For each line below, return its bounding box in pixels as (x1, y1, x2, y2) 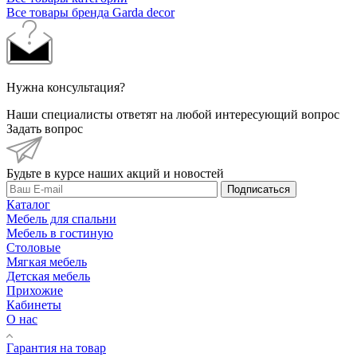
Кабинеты (6, 297, 61, 312)
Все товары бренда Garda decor (6, 5, 175, 19)
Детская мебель (6, 269, 90, 283)
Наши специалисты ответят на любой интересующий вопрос (6, 107, 339, 121)
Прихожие (6, 283, 63, 297)
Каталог (6, 197, 50, 211)
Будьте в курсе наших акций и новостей (6, 166, 224, 180)
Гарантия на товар (6, 340, 106, 355)
